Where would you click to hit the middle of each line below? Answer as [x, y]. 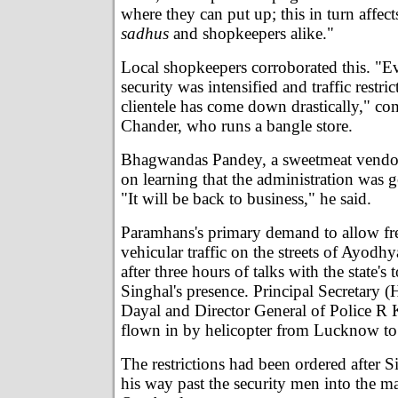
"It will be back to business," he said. [246, 198]
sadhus [145, 33]
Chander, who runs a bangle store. [237, 125]
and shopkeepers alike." [251, 33]
